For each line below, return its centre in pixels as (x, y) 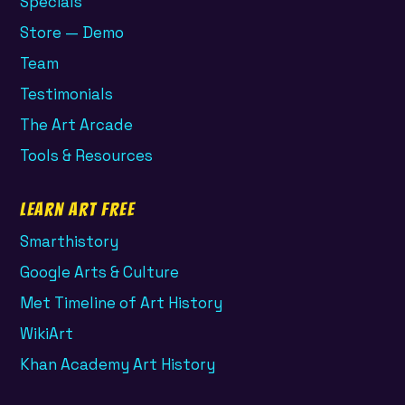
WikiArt (47, 333)
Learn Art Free (77, 209)
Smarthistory (69, 241)
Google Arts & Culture (99, 272)
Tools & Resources (86, 155)
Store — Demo (72, 32)
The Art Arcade (76, 124)
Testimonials (66, 94)
